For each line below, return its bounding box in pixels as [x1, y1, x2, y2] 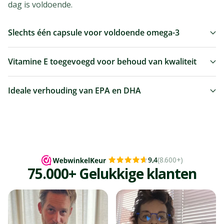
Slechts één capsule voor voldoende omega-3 [8, 27, 179, 38]
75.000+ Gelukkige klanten [27, 163, 197, 183]
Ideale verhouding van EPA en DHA [8, 85, 141, 96]
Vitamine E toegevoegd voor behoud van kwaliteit [8, 56, 196, 67]
